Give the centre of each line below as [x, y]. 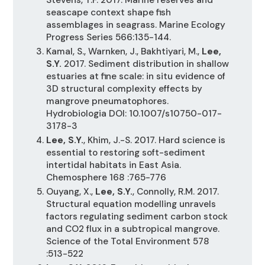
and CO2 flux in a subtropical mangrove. [132, 229]
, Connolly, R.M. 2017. [175, 191]
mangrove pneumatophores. [107, 101]
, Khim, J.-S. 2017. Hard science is [154, 140]
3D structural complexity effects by [124, 88]
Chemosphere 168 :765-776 [106, 177]
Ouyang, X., [70, 191]
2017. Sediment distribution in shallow [145, 64]
